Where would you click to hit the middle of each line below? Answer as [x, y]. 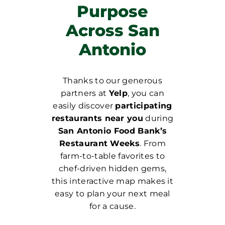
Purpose [113, 11]
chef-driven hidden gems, [113, 168]
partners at [85, 93]
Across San [113, 30]
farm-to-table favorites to [113, 156]
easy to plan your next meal [113, 193]
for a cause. [113, 206]
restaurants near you [97, 118]
